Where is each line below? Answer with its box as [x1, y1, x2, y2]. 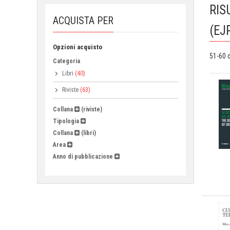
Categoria [53, 57, 80, 65]
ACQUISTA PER [53, 14, 113, 27]
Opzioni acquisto [53, 43, 102, 51]
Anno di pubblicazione [53, 153, 113, 160]
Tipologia [53, 118, 79, 125]
